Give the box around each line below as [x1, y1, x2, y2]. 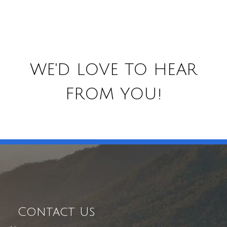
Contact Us [18, 205, 95, 218]
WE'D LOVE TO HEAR [30, 61, 197, 79]
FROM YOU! [65, 85, 162, 103]
